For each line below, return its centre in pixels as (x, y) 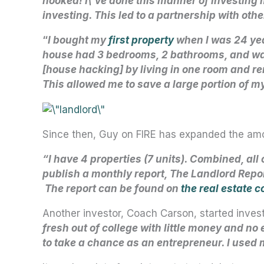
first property (141, 40)
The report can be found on (112, 188)
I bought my (78, 40)
